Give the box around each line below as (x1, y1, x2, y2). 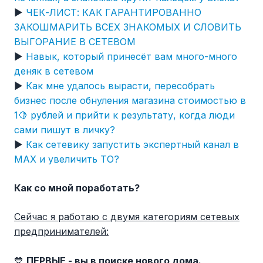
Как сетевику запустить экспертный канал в (26, 139, 239, 151)
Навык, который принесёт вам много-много (26, 50, 237, 63)
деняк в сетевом (14, 65, 93, 77)
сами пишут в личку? (14, 124, 115, 136)
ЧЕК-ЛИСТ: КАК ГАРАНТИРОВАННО (26, 6, 201, 19)
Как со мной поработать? (14, 182, 140, 194)
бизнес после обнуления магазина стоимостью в (14, 95, 246, 107)
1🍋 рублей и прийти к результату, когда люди (14, 109, 235, 122)
